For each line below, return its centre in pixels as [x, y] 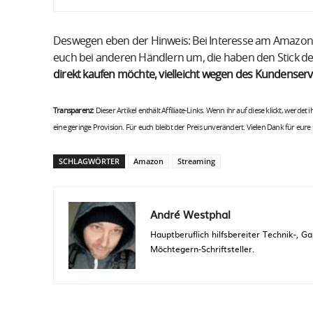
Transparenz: [74, 111]
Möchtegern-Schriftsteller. [202, 249]
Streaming [196, 161]
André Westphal [190, 214]
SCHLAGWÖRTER [89, 161]
